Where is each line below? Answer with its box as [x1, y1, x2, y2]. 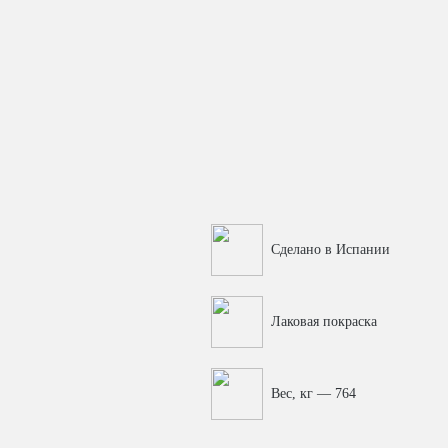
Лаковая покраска [271, 313, 377, 329]
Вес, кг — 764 [271, 385, 356, 401]
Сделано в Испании [271, 241, 390, 257]
